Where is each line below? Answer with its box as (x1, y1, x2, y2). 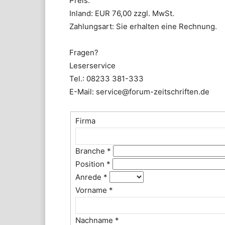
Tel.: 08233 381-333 (69, 74, 144, 84)
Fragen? (69, 48, 98, 58)
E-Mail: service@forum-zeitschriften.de (69, 87, 209, 97)
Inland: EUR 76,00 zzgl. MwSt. (69, 9, 174, 19)
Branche (75, 146, 107, 156)
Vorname (75, 185, 109, 195)
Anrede (75, 172, 104, 182)
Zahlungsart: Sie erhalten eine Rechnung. (69, 22, 217, 32)
